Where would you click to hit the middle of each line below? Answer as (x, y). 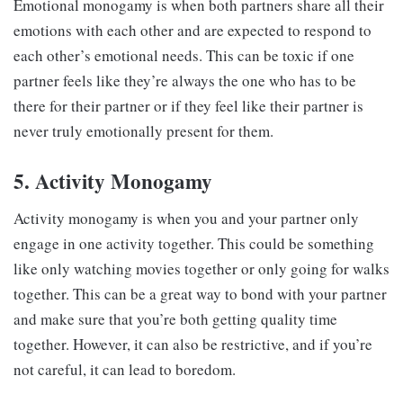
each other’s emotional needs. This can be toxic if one (184, 56)
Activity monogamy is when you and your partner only (186, 218)
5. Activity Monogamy (113, 181)
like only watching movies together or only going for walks (201, 268)
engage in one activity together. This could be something (194, 243)
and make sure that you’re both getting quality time (175, 318)
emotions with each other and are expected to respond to (193, 31)
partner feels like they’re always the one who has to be (185, 81)
